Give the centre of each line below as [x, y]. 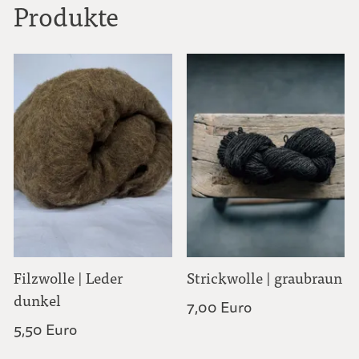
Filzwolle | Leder [69, 278]
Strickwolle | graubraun [264, 278]
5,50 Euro [46, 330]
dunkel [38, 301]
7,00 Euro [219, 307]
